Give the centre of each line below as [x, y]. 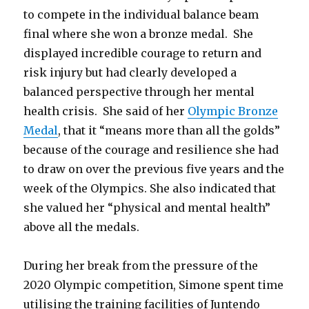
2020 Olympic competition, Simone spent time [154, 285]
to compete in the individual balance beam [141, 15]
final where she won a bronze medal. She [139, 34]
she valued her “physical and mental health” [147, 208]
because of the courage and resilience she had [151, 150]
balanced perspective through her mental [139, 92]
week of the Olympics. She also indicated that [150, 189]
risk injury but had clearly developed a [130, 73]
